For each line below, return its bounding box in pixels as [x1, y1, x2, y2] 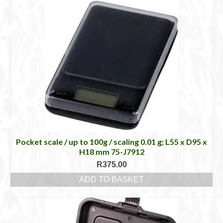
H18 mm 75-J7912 [79, 146, 144, 156]
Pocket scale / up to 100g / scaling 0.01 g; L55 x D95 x [16, 136, 207, 146]
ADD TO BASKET [79, 175, 144, 184]
